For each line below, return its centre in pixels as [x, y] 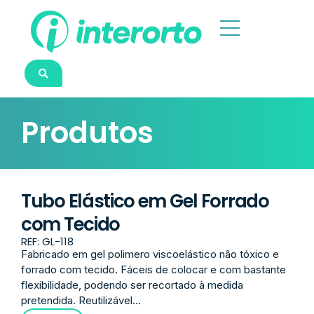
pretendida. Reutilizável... [81, 300]
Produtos [87, 133]
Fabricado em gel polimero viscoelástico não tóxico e [150, 254]
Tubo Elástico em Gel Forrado [145, 201]
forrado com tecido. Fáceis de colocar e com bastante [153, 269]
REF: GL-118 [47, 241]
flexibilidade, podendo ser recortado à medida [132, 285]
